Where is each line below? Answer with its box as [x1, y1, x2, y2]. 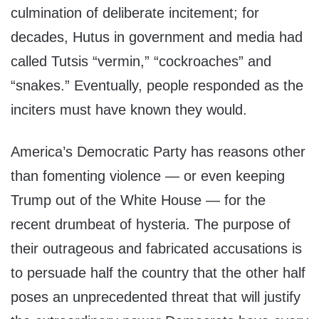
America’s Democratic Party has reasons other [11, 144, 305, 160]
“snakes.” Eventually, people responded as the [11, 78, 303, 94]
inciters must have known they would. [11, 102, 247, 118]
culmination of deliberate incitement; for [11, 5, 259, 21]
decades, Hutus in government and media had [11, 29, 303, 46]
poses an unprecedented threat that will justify [11, 289, 300, 305]
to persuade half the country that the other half [11, 265, 305, 281]
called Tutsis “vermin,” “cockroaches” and [11, 53, 271, 70]
